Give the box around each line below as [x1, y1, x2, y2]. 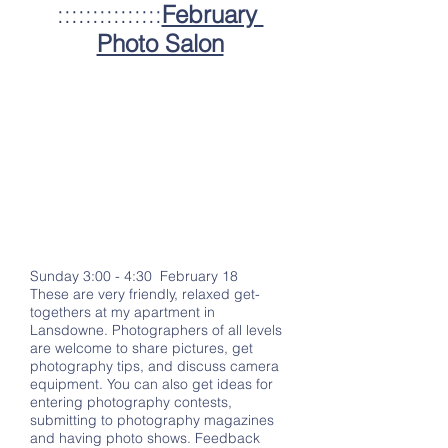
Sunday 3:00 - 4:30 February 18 [30, 267, 238, 285]
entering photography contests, [30, 393, 232, 411]
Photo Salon [96, 29, 224, 58]
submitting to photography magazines [30, 411, 274, 429]
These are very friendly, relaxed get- [30, 285, 260, 303]
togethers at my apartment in [30, 303, 215, 321]
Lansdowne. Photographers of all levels [30, 321, 282, 339]
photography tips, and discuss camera [30, 357, 279, 375]
